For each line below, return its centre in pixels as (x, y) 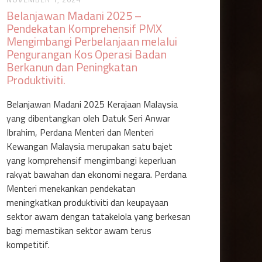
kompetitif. (28, 244)
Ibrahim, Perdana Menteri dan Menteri (80, 132)
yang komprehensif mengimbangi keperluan (92, 160)
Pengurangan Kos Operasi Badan (87, 54)
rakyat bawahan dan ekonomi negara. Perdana (97, 174)
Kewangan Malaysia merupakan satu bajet (90, 146)
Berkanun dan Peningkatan (72, 67)
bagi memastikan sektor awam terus (79, 230)
